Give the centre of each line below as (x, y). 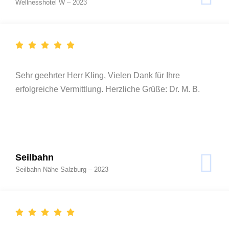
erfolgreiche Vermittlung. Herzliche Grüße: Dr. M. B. (108, 89)
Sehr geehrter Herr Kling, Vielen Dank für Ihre (98, 75)
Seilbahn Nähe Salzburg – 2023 (62, 169)
